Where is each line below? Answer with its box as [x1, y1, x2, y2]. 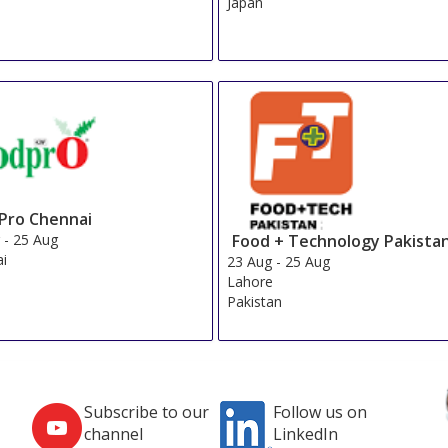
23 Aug [227, 251, 273, 271]
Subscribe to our [84, 401, 210, 424]
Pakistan [227, 291, 283, 311]
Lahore [227, 271, 274, 291]
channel [84, 423, 144, 446]
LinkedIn [272, 423, 338, 446]
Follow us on [272, 401, 367, 424]
